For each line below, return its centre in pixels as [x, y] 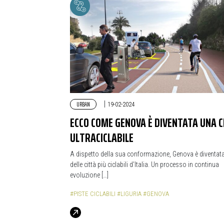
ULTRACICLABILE [102, 137]
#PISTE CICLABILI [93, 193]
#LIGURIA [129, 193]
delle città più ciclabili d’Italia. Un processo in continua [144, 164]
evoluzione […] [89, 175]
